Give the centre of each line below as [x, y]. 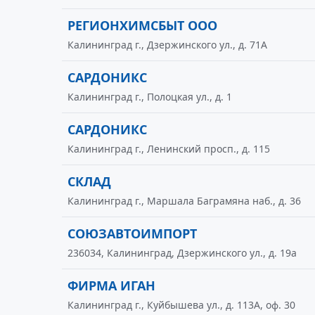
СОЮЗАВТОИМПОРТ [132, 233]
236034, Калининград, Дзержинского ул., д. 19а [182, 253]
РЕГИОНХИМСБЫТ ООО [142, 25]
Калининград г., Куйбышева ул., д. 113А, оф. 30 [181, 305]
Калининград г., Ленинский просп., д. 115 [169, 149]
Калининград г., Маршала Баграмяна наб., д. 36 [184, 201]
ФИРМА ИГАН [111, 285]
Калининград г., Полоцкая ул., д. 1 [150, 97]
